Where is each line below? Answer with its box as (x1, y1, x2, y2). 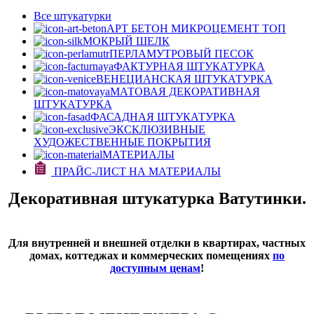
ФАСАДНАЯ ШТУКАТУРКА (90, 111, 235, 123)
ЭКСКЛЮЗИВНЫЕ (109, 123, 205, 135)
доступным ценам (110, 262, 200, 275)
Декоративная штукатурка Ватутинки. (8, 189, 306, 207)
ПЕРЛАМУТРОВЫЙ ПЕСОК (109, 48, 254, 60)
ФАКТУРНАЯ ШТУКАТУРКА (114, 60, 265, 72)
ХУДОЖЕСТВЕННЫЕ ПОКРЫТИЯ (34, 136, 211, 148)
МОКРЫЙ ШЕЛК (83, 35, 170, 47)
